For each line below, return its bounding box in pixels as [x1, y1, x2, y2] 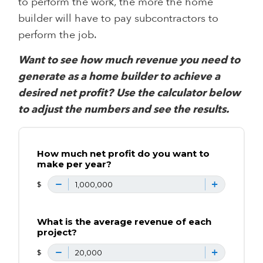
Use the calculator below [116, 85, 241, 100]
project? [37, 226, 77, 238]
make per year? [37, 158, 112, 170]
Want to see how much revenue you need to [18, 52, 241, 68]
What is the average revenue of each [37, 215, 212, 227]
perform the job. [18, 27, 97, 42]
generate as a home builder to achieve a [18, 69, 221, 84]
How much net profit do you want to [37, 147, 210, 159]
